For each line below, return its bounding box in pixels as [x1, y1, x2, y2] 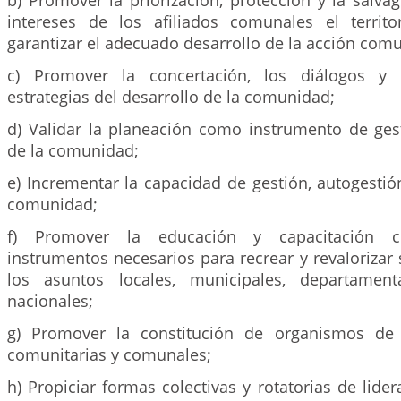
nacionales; [7, 290, 93, 311]
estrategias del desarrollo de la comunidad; [7, 86, 335, 107]
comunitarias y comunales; [7, 344, 211, 365]
